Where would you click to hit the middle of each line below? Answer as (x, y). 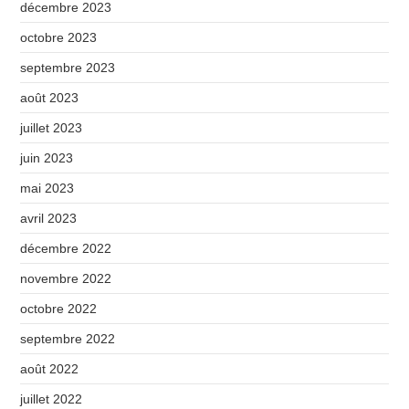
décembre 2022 (66, 248)
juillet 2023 (52, 127)
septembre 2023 (68, 67)
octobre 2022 (59, 308)
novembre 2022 (66, 278)
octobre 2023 (59, 37)
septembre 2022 (68, 338)
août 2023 (50, 97)
